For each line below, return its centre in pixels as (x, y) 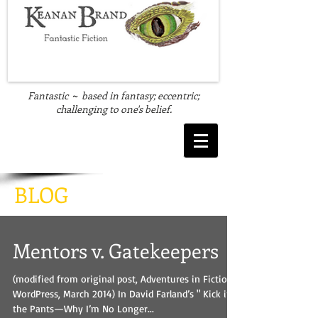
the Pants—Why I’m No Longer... (83, 308)
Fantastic (50, 95)
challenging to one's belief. (114, 109)
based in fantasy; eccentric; (141, 95)
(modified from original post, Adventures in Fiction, (124, 279)
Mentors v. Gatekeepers (116, 250)
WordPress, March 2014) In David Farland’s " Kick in (122, 294)
